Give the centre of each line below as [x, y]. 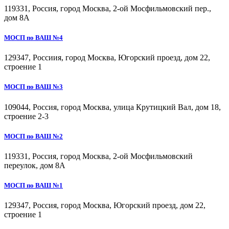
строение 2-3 [26, 116]
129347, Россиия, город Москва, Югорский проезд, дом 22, [107, 58]
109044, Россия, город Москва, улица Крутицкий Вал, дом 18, [112, 107]
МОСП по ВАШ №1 [33, 186]
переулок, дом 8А [35, 165]
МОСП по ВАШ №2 [33, 136]
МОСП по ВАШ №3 [33, 87]
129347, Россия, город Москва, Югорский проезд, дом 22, [105, 205]
